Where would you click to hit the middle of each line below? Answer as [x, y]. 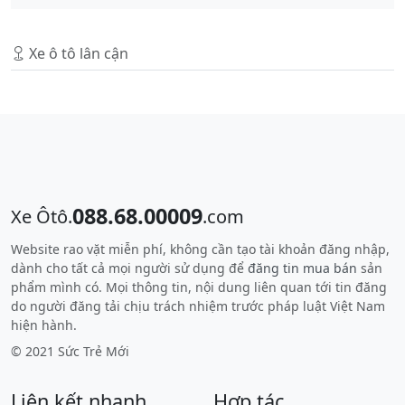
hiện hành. [44, 325]
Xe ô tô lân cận [77, 54]
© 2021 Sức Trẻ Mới [70, 352]
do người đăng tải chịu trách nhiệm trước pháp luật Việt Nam [198, 306]
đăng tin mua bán [302, 268]
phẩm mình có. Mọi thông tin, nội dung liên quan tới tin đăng [199, 287]
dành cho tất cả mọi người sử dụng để [129, 268]
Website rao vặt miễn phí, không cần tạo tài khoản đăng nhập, [200, 250]
